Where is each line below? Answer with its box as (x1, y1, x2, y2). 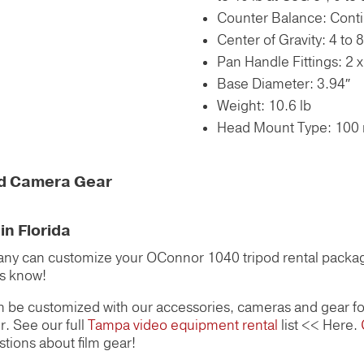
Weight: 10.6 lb (217, 96, 312, 115)
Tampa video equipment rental (88, 315, 278, 335)
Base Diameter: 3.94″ (217, 74, 351, 93)
